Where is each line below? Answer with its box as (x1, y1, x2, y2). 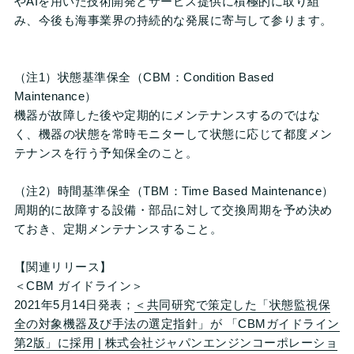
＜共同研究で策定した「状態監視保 (134, 298, 331, 311)
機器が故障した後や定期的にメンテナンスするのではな (13, 108, 321, 122)
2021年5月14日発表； (13, 298, 135, 311)
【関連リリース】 (13, 260, 112, 273)
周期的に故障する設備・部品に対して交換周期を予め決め (13, 203, 333, 217)
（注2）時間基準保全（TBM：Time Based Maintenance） (13, 184, 334, 198)
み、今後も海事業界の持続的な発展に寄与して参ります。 (13, 13, 333, 27)
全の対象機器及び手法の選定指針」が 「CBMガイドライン (13, 317, 340, 330)
